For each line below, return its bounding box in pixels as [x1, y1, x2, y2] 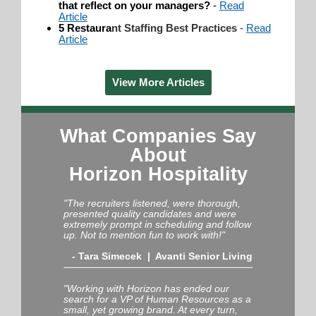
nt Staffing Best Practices [111, 21, 240, 34]
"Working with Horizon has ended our [63, 282, 229, 294]
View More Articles [111, 75, 205, 88]
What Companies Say [60, 125, 256, 147]
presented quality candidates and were [63, 207, 236, 219]
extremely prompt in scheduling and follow [63, 218, 251, 230]
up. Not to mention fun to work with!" [63, 229, 225, 241]
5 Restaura [59, 21, 111, 34]
